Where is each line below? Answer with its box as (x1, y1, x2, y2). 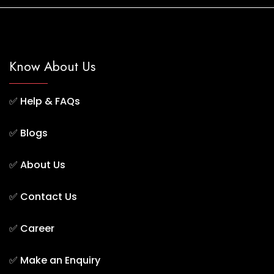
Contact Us (20, 190, 77, 204)
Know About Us (9, 57, 95, 76)
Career (20, 221, 54, 236)
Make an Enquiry (20, 253, 100, 268)
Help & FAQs (20, 94, 80, 109)
